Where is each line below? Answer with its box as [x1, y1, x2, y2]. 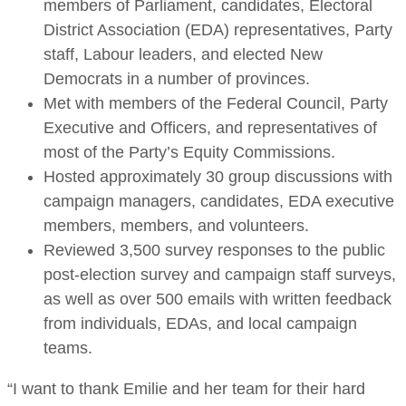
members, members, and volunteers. [43, 216, 309, 235]
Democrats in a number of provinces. [43, 69, 310, 88]
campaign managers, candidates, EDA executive [43, 191, 394, 210]
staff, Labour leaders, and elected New [43, 44, 323, 63]
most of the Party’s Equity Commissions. [43, 142, 335, 161]
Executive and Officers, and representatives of [43, 118, 377, 137]
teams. [43, 338, 92, 357]
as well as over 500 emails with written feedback [43, 289, 391, 308]
